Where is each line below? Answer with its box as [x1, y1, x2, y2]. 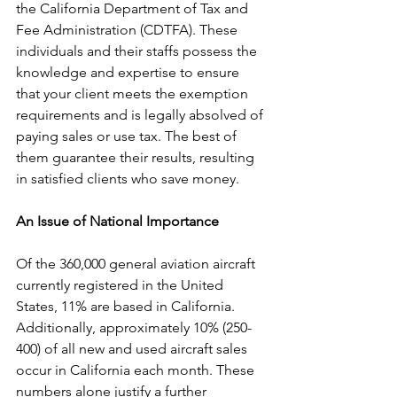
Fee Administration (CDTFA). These [16, 20, 241, 38]
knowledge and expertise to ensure [16, 63, 243, 81]
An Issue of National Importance [16, 212, 219, 230]
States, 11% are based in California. [16, 297, 238, 315]
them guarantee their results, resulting [16, 148, 258, 166]
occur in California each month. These [16, 361, 258, 378]
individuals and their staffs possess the [16, 42, 261, 59]
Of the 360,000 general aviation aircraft [16, 254, 259, 272]
